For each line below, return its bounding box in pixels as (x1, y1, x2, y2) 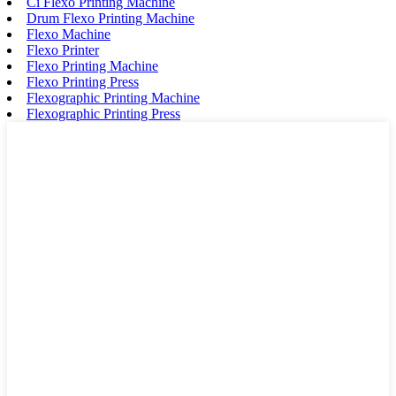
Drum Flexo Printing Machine (27, 10, 194, 26)
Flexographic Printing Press (27, 105, 180, 121)
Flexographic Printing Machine (27, 89, 200, 105)
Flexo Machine (27, 26, 110, 42)
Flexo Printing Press (27, 73, 139, 89)
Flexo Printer (27, 42, 99, 57)
